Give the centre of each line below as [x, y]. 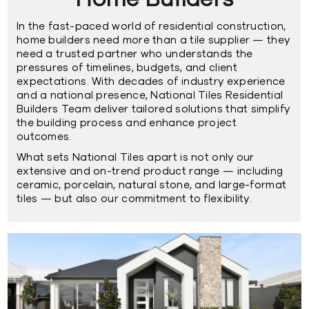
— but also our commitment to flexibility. [145, 199]
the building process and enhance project [126, 123]
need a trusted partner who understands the [134, 54]
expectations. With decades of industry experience [151, 82]
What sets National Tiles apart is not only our [135, 158]
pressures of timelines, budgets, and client [127, 68]
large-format [252, 186]
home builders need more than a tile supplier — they [153, 41]
